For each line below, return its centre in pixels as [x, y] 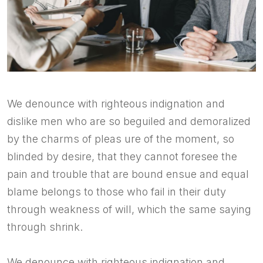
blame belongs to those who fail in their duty [117, 192]
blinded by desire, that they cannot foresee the [122, 157]
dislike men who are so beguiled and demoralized [129, 122]
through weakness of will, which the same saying [129, 210]
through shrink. [45, 227]
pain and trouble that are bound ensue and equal [128, 174]
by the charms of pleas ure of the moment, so [121, 139]
